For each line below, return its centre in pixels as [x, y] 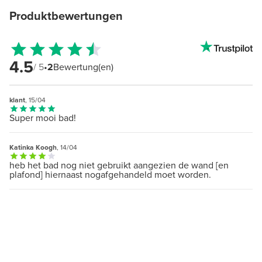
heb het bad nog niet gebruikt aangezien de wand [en [119, 166]
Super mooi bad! [43, 118]
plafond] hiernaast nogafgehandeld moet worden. [110, 175]
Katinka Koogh [33, 148]
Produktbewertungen [66, 16]
